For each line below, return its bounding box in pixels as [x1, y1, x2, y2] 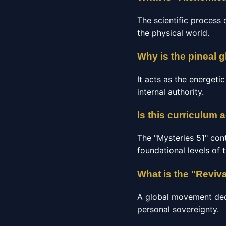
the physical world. [137, 28, 209, 38]
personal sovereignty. [137, 204, 219, 214]
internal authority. [137, 86, 204, 97]
